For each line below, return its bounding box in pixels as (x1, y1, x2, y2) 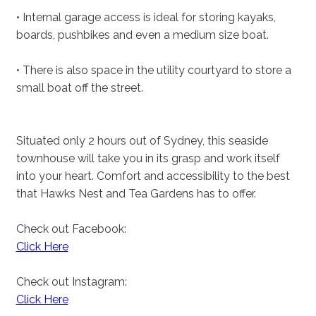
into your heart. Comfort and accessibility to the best (16, 169, 290, 183)
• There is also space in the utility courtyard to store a (16, 63, 291, 78)
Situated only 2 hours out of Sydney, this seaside (16, 134, 268, 148)
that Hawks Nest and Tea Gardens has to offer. (16, 187, 256, 201)
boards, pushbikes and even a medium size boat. (16, 28, 269, 42)
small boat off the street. (16, 81, 143, 95)
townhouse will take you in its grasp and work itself (16, 152, 280, 166)
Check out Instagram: (16, 275, 127, 289)
